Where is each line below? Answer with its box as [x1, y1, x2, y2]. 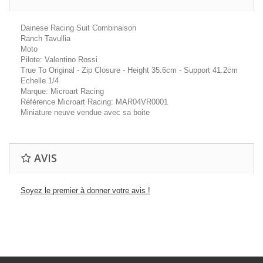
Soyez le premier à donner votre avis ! [21, 186, 150, 195]
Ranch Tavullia [21, 34, 70, 43]
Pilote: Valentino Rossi [21, 55, 97, 64]
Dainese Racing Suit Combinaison [21, 23, 136, 32]
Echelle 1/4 [21, 76, 59, 85]
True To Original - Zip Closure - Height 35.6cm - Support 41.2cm [21, 66, 238, 75]
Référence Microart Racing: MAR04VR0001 [21, 97, 168, 106]
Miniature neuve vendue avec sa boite [21, 108, 150, 117]
